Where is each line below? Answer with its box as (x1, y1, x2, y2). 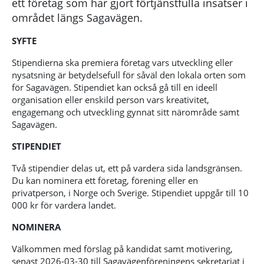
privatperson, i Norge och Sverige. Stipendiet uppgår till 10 (12, 186, 249, 199)
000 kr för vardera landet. (12, 199, 116, 211)
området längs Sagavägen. (12, 10, 143, 25)
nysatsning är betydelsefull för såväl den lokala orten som (12, 68, 246, 81)
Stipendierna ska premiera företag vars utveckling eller (12, 56, 233, 68)
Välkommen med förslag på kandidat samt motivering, (12, 242, 233, 255)
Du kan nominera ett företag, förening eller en (12, 174, 198, 186)
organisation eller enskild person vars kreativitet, (12, 93, 209, 105)
